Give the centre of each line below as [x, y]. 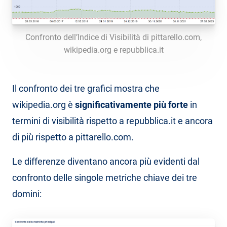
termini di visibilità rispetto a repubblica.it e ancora [112, 121]
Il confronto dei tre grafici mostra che [86, 89]
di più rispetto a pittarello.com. [73, 137]
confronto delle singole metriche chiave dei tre [105, 178]
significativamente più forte [133, 105]
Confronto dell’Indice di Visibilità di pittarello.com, [113, 37]
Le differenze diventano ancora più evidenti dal [106, 162]
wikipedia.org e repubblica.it [113, 50]
